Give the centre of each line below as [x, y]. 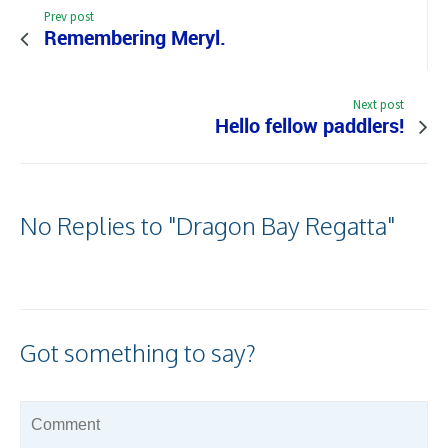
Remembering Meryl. [135, 37]
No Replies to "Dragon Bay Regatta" [207, 225]
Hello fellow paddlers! [309, 125]
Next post [378, 103]
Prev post [69, 15]
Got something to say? [138, 353]
